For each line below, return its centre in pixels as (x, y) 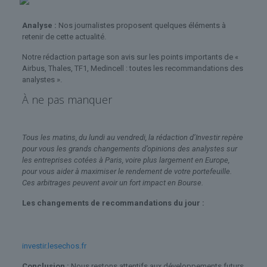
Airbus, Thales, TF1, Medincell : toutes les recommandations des (132, 68)
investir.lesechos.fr (54, 246)
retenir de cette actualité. (64, 36)
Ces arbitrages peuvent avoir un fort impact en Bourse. (112, 182)
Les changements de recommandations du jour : (113, 203)
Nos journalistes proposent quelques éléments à (141, 25)
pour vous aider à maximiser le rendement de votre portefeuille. (127, 171)
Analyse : (39, 25)
